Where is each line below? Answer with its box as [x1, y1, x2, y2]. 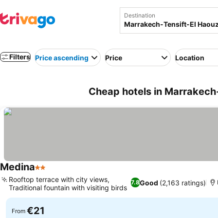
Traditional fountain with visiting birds [9, 183, 127, 192]
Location [175, 53, 204, 62]
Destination [124, 12, 155, 19]
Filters [9, 53, 30, 61]
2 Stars [35, 167, 61, 177]
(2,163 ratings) [159, 178, 206, 187]
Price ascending [35, 53, 89, 62]
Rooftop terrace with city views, [9, 175, 109, 183]
